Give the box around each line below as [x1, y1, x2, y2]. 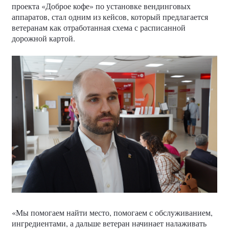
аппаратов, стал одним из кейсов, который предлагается [12, 11, 208, 22]
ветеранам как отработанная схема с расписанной [12, 22, 186, 33]
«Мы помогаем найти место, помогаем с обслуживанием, [12, 207, 213, 218]
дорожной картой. [12, 33, 75, 43]
